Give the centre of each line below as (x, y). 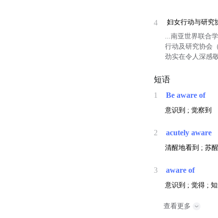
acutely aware (189, 133)
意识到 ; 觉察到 (189, 110)
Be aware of (186, 95)
